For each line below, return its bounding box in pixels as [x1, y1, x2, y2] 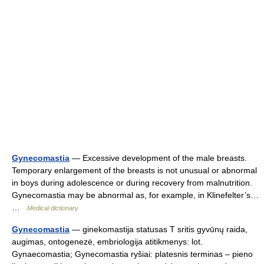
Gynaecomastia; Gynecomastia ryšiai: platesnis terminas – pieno [12, 249, 253, 259]
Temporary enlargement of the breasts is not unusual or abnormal [12, 166, 257, 175]
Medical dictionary [27, 204, 78, 212]
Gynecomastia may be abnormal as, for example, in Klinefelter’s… [12, 190, 259, 200]
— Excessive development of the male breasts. [70, 153, 247, 163]
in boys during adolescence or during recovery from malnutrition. [12, 178, 252, 187]
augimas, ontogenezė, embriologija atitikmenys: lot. [12, 237, 203, 246]
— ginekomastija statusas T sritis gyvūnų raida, [70, 225, 247, 234]
